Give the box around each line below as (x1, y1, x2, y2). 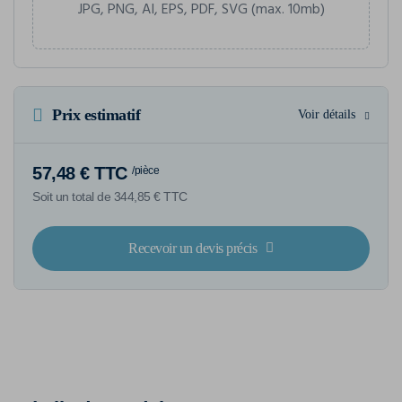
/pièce (132, 163, 159, 177)
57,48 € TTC (32, 162, 127, 183)
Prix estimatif (52, 105, 140, 124)
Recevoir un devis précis (128, 240, 258, 256)
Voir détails (298, 107, 355, 121)
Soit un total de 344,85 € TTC (32, 188, 188, 204)
